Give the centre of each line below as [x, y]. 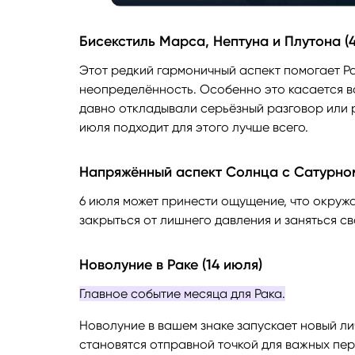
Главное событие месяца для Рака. [182, 294]
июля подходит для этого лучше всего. [194, 128]
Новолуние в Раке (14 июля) [171, 265]
